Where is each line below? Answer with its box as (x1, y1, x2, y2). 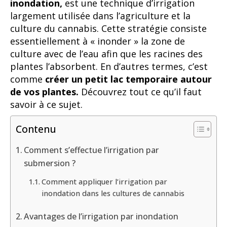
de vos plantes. (10, 86, 79, 98)
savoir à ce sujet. (10, 98, 83, 110)
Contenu (16, 122, 56, 136)
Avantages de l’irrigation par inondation (24, 211, 179, 222)
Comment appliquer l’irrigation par (41, 176, 167, 187)
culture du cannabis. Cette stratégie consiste (10, 22, 207, 34)
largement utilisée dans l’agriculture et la (10, 10, 191, 22)
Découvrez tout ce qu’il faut (79, 86, 202, 98)
